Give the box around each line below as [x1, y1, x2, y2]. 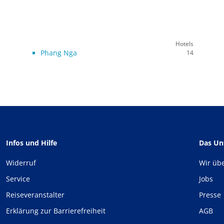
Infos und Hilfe [6, 138, 57, 147]
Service [6, 174, 30, 183]
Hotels [175, 39, 193, 48]
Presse [199, 190, 221, 199]
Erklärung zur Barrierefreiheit [6, 206, 105, 215]
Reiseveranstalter [6, 190, 64, 199]
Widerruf [6, 158, 36, 167]
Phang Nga [40, 48, 77, 57]
